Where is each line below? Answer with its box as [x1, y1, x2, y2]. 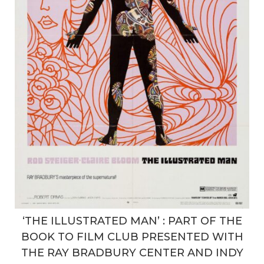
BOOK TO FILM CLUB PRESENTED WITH [21, 230, 243, 243]
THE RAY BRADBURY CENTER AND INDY [21, 246, 243, 259]
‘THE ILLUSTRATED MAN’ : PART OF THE [22, 214, 242, 227]
